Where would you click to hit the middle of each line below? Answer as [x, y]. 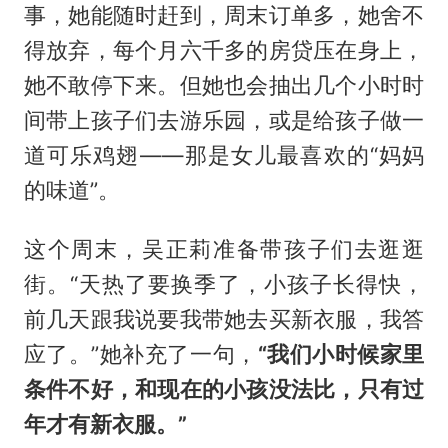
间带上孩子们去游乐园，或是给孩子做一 [224, 119]
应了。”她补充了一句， [140, 353]
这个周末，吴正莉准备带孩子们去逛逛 [224, 248]
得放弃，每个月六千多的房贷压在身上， [224, 49]
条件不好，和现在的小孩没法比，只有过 [224, 388]
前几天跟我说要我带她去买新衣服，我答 [224, 318]
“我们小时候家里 [341, 353]
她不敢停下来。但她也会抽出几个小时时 [224, 84]
